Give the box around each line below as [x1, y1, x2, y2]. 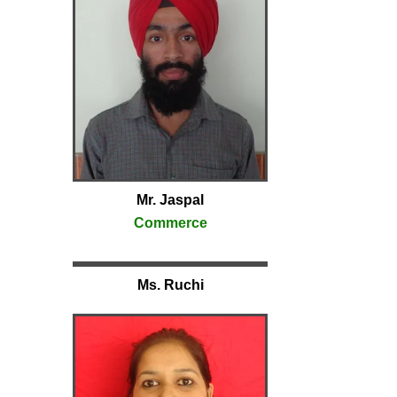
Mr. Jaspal [136, 191, 204, 207]
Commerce [133, 214, 207, 230]
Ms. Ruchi [136, 276, 204, 292]
